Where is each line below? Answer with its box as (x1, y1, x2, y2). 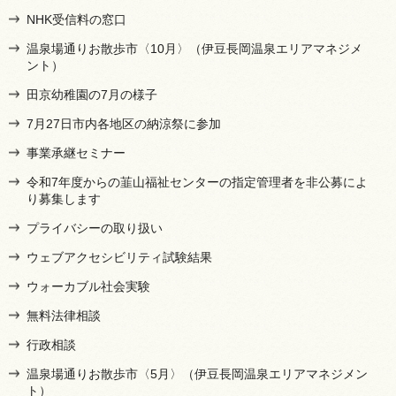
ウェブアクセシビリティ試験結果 (27, 249, 212, 264)
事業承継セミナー (27, 145, 126, 160)
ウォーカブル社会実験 (27, 278, 150, 293)
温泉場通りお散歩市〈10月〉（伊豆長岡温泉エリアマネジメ (27, 41, 362, 56)
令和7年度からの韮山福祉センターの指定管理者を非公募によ (27, 174, 368, 189)
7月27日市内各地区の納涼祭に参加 (27, 116, 221, 131)
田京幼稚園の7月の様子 (27, 87, 157, 102)
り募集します (27, 191, 101, 206)
